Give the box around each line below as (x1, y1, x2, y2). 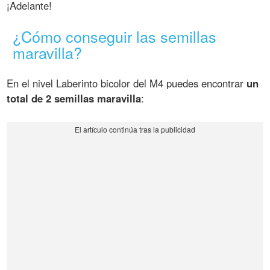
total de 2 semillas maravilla (7, 91, 142, 106)
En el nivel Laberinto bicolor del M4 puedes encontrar (7, 76, 247, 91)
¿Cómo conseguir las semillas (13, 25, 217, 48)
